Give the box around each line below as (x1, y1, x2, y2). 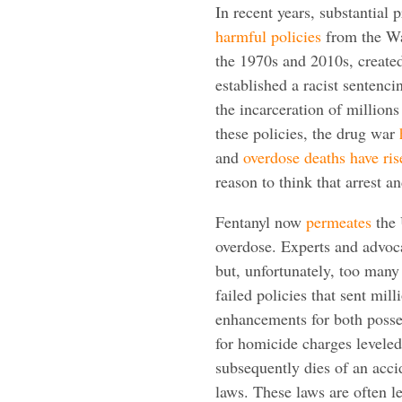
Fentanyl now (215, 210, 306, 232)
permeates (306, 210, 371, 232)
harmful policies (215, 24, 321, 47)
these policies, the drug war (215, 121, 399, 144)
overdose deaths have (243, 145, 383, 168)
